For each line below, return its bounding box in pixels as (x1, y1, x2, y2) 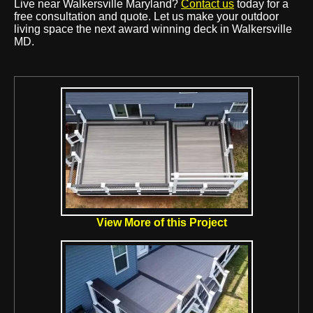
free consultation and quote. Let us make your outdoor (14, 10, 279, 22)
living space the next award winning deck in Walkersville (14, 23, 292, 35)
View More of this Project (90, 217, 233, 228)
